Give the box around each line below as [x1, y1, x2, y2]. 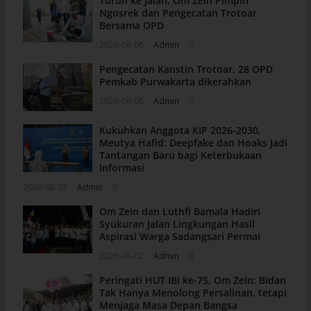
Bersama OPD [99, 19, 164, 33]
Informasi [99, 161, 144, 175]
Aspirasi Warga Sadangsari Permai [99, 230, 260, 244]
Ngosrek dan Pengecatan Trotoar [99, 6, 257, 20]
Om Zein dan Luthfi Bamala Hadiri [99, 205, 260, 219]
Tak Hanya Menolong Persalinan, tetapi [99, 286, 287, 300]
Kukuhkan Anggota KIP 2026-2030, [99, 124, 261, 137]
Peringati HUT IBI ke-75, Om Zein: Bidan [99, 274, 286, 287]
